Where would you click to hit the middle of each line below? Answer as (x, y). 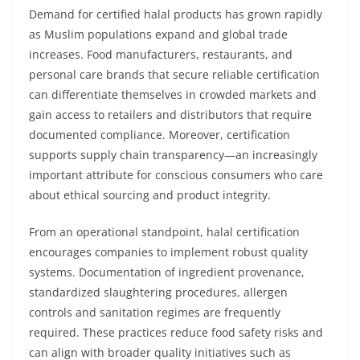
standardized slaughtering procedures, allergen (158, 292)
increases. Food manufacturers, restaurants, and (161, 54)
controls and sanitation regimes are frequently (155, 312)
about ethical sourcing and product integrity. (150, 195)
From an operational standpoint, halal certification (164, 232)
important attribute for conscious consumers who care (176, 175)
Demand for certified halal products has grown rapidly (176, 14)
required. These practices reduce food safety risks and (176, 332)
